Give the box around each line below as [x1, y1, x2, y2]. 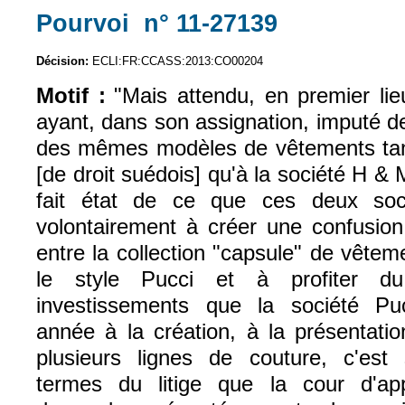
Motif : [36, 82, 106, 108]
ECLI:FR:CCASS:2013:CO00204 [92, 54, 263, 69]
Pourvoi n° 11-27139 [36, 8, 278, 37]
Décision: [36, 54, 92, 69]
